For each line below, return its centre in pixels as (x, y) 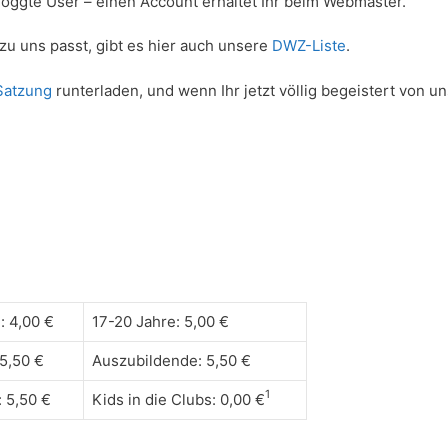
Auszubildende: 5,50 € (171, 360)
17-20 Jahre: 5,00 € (160, 321)
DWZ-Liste (309, 46)
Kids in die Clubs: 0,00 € (178, 399)
